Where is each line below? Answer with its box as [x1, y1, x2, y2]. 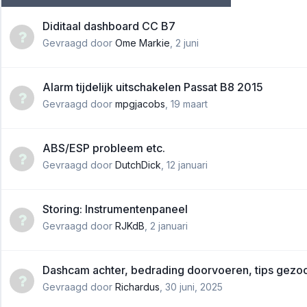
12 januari [167, 158, 208, 171]
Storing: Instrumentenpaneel [42, 201, 188, 216]
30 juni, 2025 [165, 280, 223, 293]
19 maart [171, 97, 208, 110]
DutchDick [115, 158, 161, 171]
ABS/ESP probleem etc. [42, 140, 165, 155]
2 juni [175, 36, 199, 49]
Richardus [115, 280, 160, 293]
